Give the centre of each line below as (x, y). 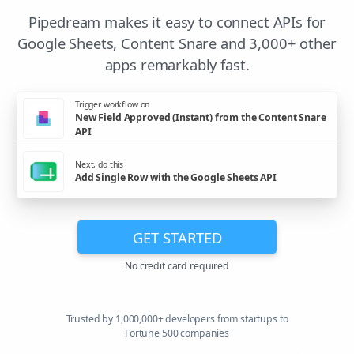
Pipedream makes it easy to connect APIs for (177, 22)
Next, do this (100, 164)
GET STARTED (177, 237)
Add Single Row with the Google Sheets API (176, 177)
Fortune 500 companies (177, 333)
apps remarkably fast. (177, 65)
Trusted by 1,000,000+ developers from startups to (177, 319)
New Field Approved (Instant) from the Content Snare (201, 117)
